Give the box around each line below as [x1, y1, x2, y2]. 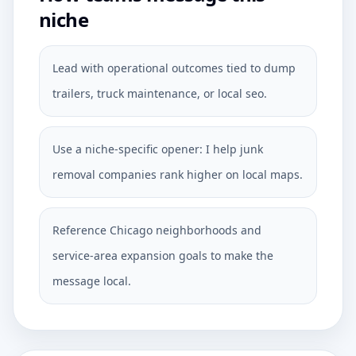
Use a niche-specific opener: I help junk [52, 141, 263, 157]
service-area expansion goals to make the [52, 248, 273, 263]
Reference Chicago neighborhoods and [52, 222, 261, 238]
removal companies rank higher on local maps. [52, 167, 303, 182]
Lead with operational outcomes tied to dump [52, 60, 296, 75]
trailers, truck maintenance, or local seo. [52, 86, 267, 101]
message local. [52, 273, 131, 288]
